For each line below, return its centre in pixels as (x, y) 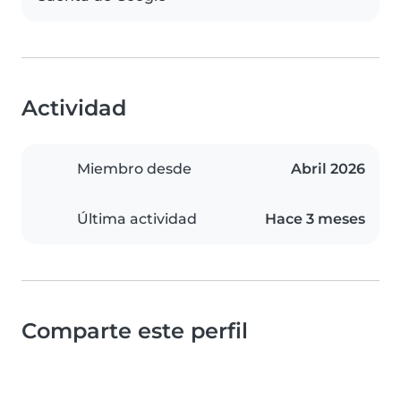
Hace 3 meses (315, 219)
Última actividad (137, 219)
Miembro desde (134, 169)
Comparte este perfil (135, 331)
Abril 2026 (328, 169)
